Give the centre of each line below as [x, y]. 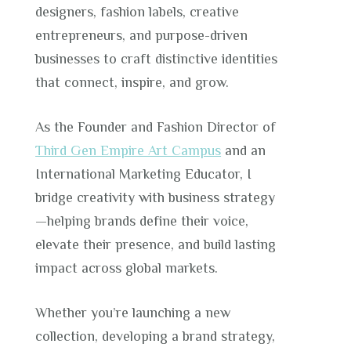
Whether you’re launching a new [133, 312]
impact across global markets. [127, 268]
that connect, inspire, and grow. [132, 82]
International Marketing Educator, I [144, 174]
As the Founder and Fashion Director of [156, 127]
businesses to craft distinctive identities [157, 58]
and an [244, 150]
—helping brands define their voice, [142, 221]
